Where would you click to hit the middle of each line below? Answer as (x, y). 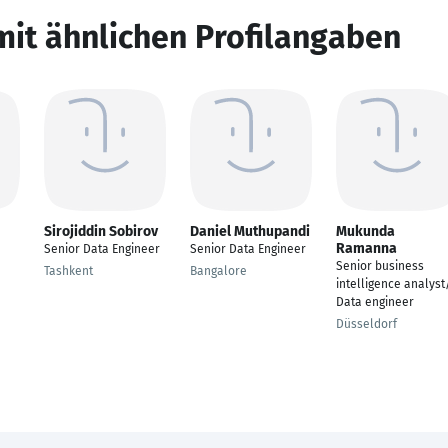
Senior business (380, 266)
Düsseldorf (366, 324)
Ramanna (366, 248)
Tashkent (68, 271)
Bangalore (218, 271)
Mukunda (365, 231)
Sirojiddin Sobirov (101, 231)
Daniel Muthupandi (250, 231)
